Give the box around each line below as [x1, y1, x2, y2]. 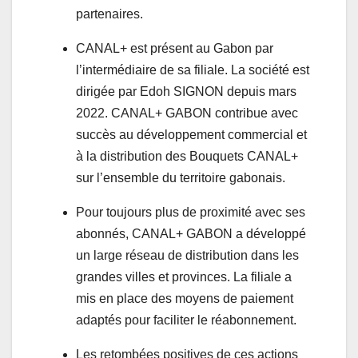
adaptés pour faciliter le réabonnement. [76, 312, 296, 327]
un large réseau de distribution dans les [76, 248, 299, 262]
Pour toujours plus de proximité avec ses [76, 205, 305, 219]
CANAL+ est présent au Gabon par [76, 41, 273, 55]
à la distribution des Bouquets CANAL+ [76, 149, 298, 163]
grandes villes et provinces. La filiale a [76, 269, 292, 284]
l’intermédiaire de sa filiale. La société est [76, 62, 309, 77]
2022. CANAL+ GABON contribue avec [76, 105, 298, 120]
